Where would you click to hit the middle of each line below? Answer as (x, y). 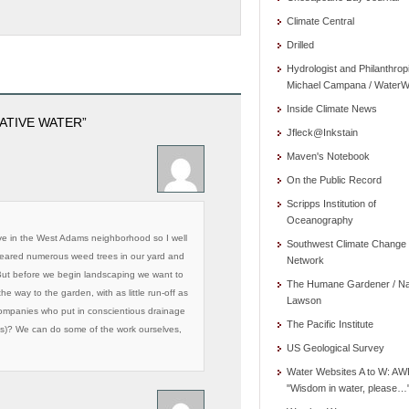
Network (305, 260)
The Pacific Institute (330, 324)
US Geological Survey (336, 348)
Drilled (300, 45)
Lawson (304, 300)
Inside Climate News (332, 109)
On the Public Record (334, 180)
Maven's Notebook (328, 156)
